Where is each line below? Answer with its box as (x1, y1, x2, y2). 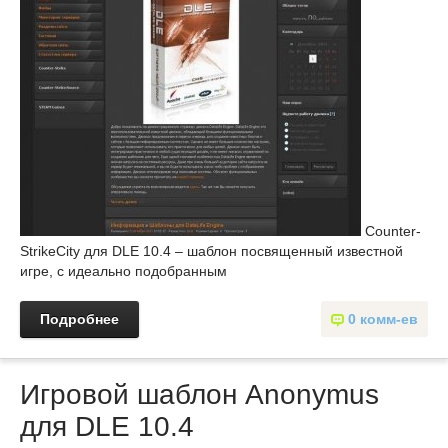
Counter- (361, 223, 421, 240)
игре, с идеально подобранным (20, 263, 227, 280)
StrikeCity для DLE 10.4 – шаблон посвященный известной (20, 243, 403, 260)
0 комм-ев (348, 311, 418, 328)
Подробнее (40, 311, 119, 328)
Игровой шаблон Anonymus (20, 379, 379, 411)
